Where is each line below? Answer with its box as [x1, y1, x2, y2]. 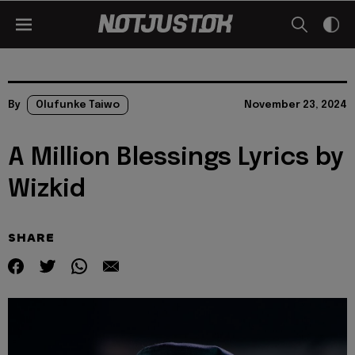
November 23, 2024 [244, 100, 347, 110]
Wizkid [8, 177, 86, 202]
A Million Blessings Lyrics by [8, 146, 344, 170]
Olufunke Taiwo [36, 100, 120, 110]
